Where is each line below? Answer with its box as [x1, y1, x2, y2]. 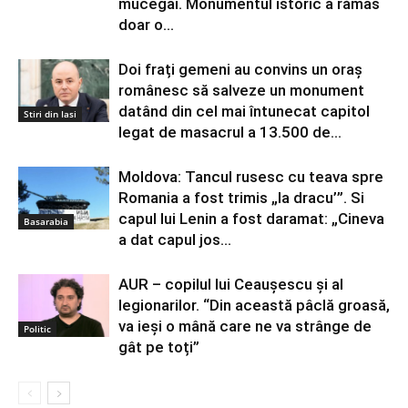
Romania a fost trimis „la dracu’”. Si [118, 189, 364, 208]
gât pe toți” [118, 338, 199, 357]
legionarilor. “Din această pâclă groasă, [118, 296, 390, 315]
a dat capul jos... [118, 230, 231, 250]
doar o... [118, 15, 174, 35]
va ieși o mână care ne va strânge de [118, 317, 372, 336]
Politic [24, 321, 51, 335]
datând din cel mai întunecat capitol [118, 102, 370, 121]
